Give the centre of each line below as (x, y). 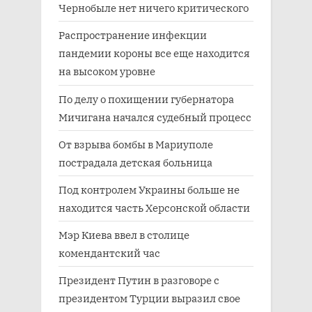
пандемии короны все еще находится (154, 53)
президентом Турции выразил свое (149, 298)
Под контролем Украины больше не (149, 189)
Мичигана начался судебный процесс (155, 117)
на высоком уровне (107, 71)
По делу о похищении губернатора (146, 99)
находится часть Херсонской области (154, 207)
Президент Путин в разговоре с (139, 280)
